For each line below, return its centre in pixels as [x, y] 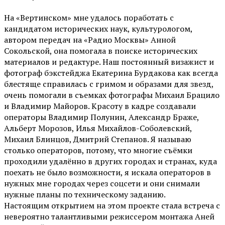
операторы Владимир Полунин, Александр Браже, [101, 117]
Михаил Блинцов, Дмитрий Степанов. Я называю [98, 139]
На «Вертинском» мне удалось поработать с [89, 17]
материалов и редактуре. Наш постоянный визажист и [109, 62]
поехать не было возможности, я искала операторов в [107, 172]
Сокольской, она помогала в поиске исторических [101, 50]
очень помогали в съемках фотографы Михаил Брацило [112, 95]
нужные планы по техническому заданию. [85, 194]
